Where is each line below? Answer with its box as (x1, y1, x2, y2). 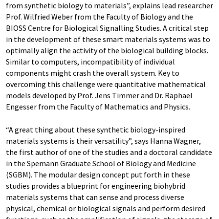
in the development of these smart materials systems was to (6, 34, 210, 44)
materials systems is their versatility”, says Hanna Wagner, (6, 136, 201, 146)
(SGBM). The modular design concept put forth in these (6, 170, 190, 179)
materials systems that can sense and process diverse (6, 192, 184, 202)
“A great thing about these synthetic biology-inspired (6, 125, 185, 134)
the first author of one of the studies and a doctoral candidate (6, 147, 212, 157)
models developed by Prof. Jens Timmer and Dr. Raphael (6, 90, 193, 100)
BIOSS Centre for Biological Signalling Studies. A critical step (6, 23, 209, 33)
